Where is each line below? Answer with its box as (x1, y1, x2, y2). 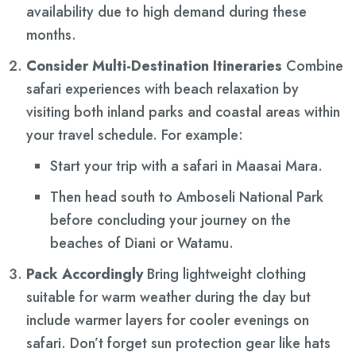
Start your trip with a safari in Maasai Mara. (50, 156, 323, 177)
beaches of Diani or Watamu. (50, 233, 234, 254)
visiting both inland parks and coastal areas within (26, 102, 340, 123)
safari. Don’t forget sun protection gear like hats (26, 333, 331, 354)
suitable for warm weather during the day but (26, 287, 311, 308)
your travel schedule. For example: (26, 125, 243, 146)
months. (26, 25, 76, 46)
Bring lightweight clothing (143, 264, 306, 285)
